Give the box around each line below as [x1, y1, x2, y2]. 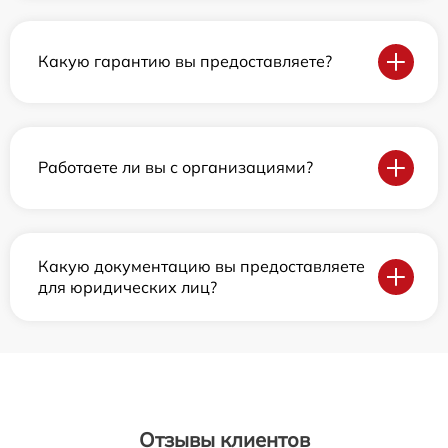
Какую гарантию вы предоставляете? [38, 51, 332, 72]
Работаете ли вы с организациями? [38, 157, 313, 178]
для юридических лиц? [38, 276, 217, 297]
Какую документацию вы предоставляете [38, 255, 365, 276]
